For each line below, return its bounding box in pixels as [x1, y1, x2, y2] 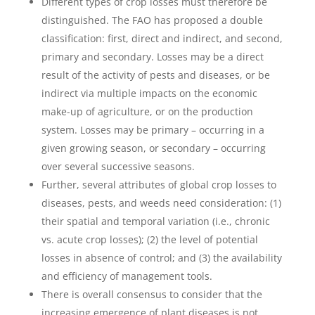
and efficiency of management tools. [41, 269, 212, 283]
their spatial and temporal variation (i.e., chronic [41, 214, 270, 229]
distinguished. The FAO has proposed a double [41, 13, 263, 27]
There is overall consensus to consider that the [41, 288, 262, 302]
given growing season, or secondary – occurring [41, 141, 266, 155]
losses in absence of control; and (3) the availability [41, 251, 282, 265]
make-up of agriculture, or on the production [41, 105, 253, 119]
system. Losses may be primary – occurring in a [41, 123, 264, 137]
